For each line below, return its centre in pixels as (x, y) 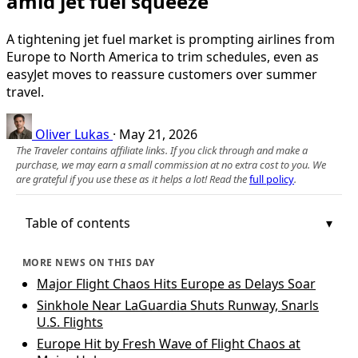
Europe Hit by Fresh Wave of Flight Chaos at (169, 343)
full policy (272, 179)
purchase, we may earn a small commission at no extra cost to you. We (171, 164)
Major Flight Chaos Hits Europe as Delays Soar (176, 283)
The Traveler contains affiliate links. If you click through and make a (162, 150)
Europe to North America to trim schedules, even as (163, 56)
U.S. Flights (70, 322)
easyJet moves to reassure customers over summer (162, 74)
